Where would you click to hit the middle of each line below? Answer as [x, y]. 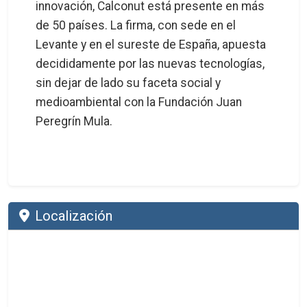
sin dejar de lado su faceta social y [128, 83]
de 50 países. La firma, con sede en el [136, 25]
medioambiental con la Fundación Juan [139, 102]
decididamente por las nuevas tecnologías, [150, 63]
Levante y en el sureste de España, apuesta [151, 44]
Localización [74, 216]
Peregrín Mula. [74, 121]
